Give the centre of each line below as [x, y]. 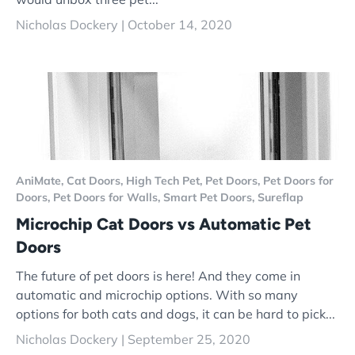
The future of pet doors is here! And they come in [158, 276]
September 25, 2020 [189, 340]
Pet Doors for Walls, [108, 197]
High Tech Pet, [166, 180]
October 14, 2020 [180, 24]
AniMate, [41, 180]
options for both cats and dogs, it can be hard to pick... [176, 314]
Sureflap [281, 197]
